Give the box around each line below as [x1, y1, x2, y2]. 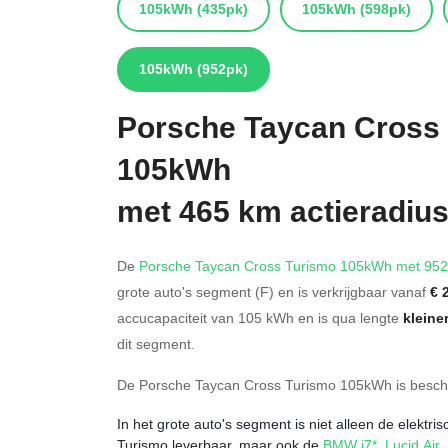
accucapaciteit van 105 [117, 308, 266, 327]
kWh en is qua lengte [266, 308, 403, 327]
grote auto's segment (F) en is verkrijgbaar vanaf [117, 282, 430, 301]
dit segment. [117, 334, 195, 353]
